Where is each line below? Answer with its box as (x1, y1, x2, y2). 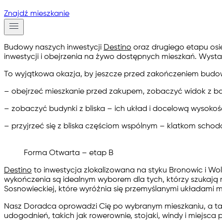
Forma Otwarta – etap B (24, 149, 113, 157)
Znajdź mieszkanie (4, 10, 69, 18)
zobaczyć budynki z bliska (11, 105, 105, 113)
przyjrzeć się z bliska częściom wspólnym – (11, 122, 165, 130)
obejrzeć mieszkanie (11, 88, 84, 96)
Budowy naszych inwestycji (4, 44, 104, 52)
